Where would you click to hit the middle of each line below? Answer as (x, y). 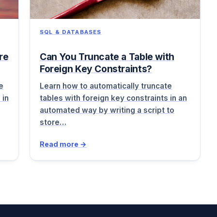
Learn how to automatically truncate (106, 86)
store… (53, 122)
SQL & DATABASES (71, 32)
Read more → (63, 144)
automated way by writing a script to (107, 110)
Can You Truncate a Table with (107, 57)
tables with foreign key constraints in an (113, 98)
